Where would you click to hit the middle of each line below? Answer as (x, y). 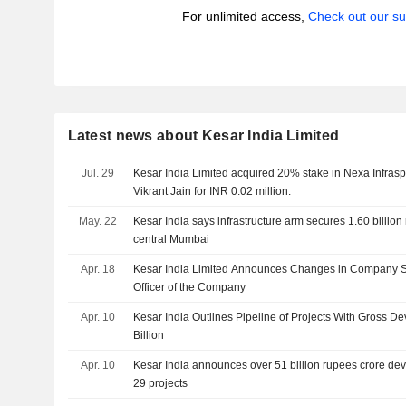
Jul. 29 (97, 173)
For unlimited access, (245, 16)
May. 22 (97, 221)
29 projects (161, 383)
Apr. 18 (97, 269)
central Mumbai (172, 239)
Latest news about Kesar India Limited (203, 135)
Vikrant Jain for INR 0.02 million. (213, 191)
